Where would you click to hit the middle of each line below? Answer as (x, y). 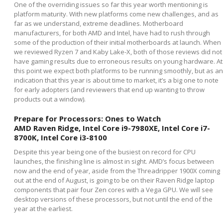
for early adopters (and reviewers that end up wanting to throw (109, 90)
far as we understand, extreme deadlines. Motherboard (99, 24)
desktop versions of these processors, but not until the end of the (113, 199)
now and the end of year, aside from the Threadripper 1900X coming (117, 171)
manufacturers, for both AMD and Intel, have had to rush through (112, 33)
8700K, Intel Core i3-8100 (60, 138)
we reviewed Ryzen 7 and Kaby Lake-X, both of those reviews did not (118, 52)
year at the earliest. (43, 209)
